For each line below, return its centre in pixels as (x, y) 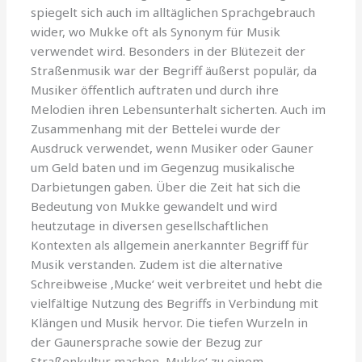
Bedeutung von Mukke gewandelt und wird (154, 206)
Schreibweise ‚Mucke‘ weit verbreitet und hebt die (177, 283)
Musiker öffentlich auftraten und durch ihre (155, 89)
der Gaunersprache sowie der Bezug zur (147, 341)
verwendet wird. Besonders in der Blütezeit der (168, 51)
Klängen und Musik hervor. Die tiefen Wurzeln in (170, 322)
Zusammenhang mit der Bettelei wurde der (156, 128)
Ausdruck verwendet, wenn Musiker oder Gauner (173, 147)
